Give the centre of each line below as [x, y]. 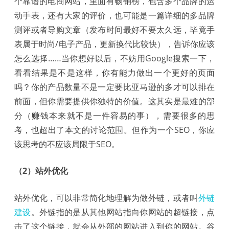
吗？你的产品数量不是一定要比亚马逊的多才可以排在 [114, 87]
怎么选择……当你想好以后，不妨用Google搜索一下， [114, 58]
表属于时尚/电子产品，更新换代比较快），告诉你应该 [114, 44]
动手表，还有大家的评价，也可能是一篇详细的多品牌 [114, 15]
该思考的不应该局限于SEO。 [67, 144]
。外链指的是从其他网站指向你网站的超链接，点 [123, 212]
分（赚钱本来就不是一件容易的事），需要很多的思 [114, 115]
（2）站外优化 [41, 170]
